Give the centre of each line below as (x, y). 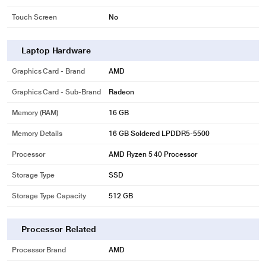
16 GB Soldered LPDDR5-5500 (159, 134)
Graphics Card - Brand (48, 71)
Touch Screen (35, 17)
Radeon (121, 92)
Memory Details (37, 134)
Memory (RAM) (35, 113)
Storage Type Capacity (49, 196)
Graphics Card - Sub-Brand (56, 92)
